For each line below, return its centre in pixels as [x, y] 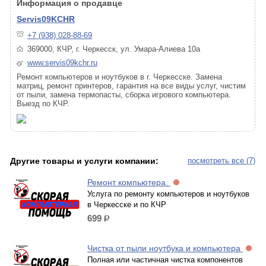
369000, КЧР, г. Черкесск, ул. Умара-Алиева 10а [114, 49]
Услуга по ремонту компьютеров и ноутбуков [168, 194]
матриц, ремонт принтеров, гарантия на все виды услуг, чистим [131, 86]
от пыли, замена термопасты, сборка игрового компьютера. [124, 95]
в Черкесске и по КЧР [127, 205]
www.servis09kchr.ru [62, 63]
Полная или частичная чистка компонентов [165, 260]
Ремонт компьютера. [129, 182]
